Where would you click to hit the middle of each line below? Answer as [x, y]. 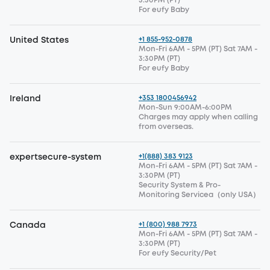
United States [39, 40]
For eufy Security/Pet [177, 253]
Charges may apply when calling [198, 117]
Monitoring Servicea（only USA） [199, 195]
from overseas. [166, 127]
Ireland [25, 99]
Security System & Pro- [180, 185]
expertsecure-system [55, 157]
